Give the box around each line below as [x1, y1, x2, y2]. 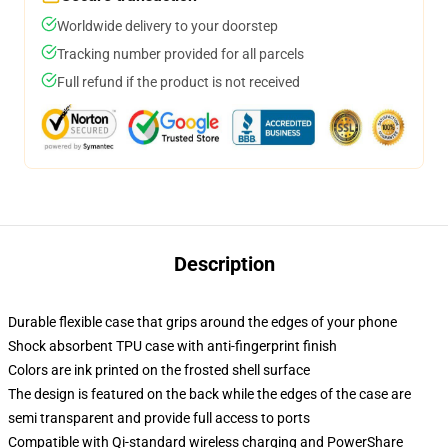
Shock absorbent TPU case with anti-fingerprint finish [8, 338, 337, 354]
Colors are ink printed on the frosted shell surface [8, 362, 310, 378]
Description [173, 252, 275, 276]
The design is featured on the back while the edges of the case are [8, 386, 411, 402]
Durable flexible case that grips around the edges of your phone [8, 314, 397, 330]
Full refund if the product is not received [57, 74, 300, 90]
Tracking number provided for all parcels [57, 46, 304, 62]
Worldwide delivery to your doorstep [57, 18, 278, 34]
